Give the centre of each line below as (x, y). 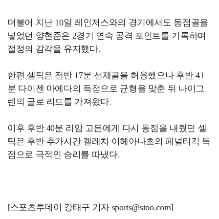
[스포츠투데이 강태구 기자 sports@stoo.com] (90, 207)
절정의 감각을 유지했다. (54, 49)
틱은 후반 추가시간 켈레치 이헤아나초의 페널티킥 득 (109, 141)
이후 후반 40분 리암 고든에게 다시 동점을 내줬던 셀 (107, 128)
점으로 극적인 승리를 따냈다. (64, 154)
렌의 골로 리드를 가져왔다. (59, 101)
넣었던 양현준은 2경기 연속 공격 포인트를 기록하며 (107, 35)
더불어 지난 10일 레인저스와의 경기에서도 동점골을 (108, 22)
